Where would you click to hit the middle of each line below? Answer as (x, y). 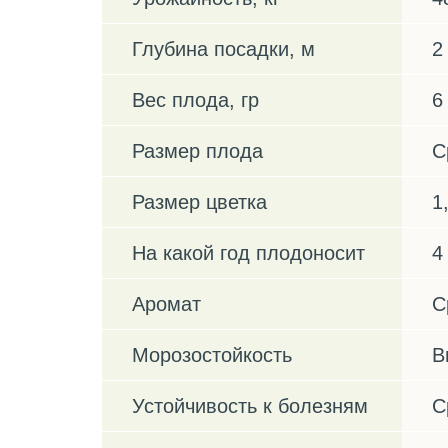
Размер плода (197, 150)
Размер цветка (199, 201)
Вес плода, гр (195, 99)
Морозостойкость (212, 354)
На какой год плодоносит (248, 252)
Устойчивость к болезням (250, 405)
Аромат (166, 303)
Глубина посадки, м (223, 48)
